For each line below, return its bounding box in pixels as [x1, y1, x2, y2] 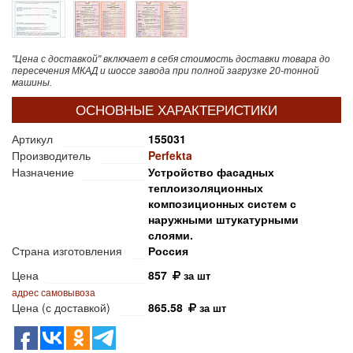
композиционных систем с [148, 195, 296, 212]
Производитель [12, 147, 91, 164]
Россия [148, 243, 188, 259]
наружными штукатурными [148, 211, 299, 228]
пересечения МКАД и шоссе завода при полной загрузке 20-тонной [12, 65, 319, 77]
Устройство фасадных [148, 164, 274, 180]
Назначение [12, 164, 74, 180]
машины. [12, 77, 52, 89]
